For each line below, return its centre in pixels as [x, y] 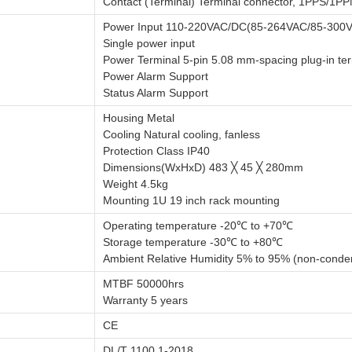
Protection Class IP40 [156, 151]
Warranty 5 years [145, 300]
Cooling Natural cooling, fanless [181, 134]
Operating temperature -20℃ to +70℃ [198, 225]
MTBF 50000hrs [143, 284]
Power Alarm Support [156, 76]
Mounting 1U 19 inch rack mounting [191, 200]
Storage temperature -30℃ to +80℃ [193, 242]
